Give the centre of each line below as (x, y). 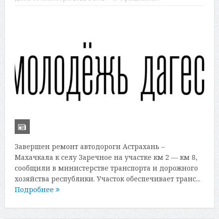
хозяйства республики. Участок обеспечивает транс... (107, 178)
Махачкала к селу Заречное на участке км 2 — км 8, (106, 157)
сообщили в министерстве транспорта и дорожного (106, 168)
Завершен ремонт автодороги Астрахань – (89, 146)
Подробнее (35, 189)
